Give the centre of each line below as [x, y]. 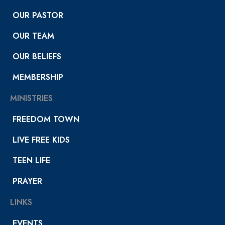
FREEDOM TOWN [46, 120]
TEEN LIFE [31, 161]
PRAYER [27, 181]
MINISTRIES [31, 98]
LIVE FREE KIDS [41, 140]
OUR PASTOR [38, 16]
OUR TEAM [33, 36]
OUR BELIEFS [37, 57]
